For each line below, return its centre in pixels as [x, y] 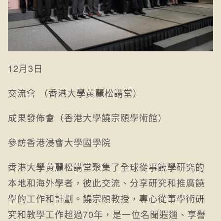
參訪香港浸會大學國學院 [59, 142]
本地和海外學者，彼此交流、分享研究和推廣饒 [106, 183]
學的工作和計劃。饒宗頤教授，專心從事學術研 [106, 199]
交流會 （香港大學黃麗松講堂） [75, 93]
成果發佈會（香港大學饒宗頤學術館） [88, 118]
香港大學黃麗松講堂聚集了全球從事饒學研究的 [106, 167]
